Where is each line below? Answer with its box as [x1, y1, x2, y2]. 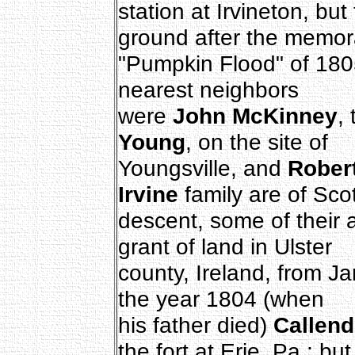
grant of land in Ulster [117, 233, 332, 259]
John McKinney [172, 102, 338, 128]
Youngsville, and [117, 155, 288, 181]
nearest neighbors [117, 76, 299, 102]
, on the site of [185, 128, 328, 155]
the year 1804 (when [117, 285, 324, 311]
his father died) [117, 311, 273, 338]
